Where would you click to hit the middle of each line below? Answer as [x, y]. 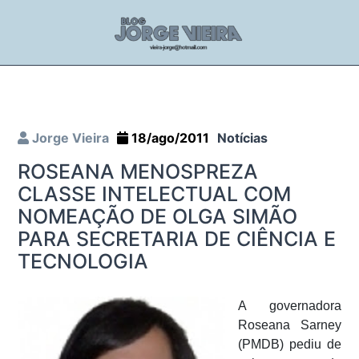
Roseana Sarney [290, 325]
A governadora [290, 305]
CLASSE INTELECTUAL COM [154, 194]
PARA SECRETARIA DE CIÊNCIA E [177, 238]
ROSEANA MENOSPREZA [138, 171]
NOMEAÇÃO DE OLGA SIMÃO [157, 216]
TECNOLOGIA [83, 261]
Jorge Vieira [69, 137]
